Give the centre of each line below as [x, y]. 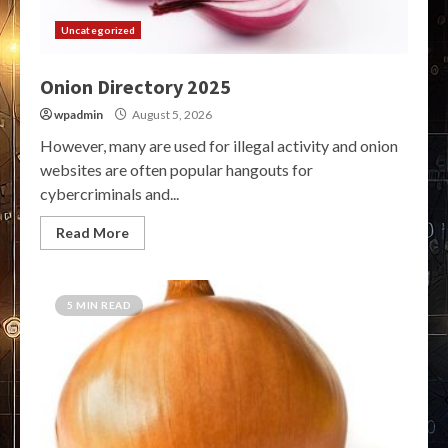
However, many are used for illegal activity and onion [219, 146]
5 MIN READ [99, 305]
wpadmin [78, 115]
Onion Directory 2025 [135, 87]
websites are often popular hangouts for [176, 170]
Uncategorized [98, 30]
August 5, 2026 [171, 115]
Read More [92, 233]
